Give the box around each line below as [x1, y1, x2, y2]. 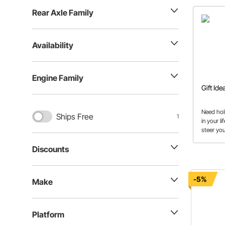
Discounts [32, 144, 69, 154]
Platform [32, 209, 64, 219]
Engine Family [32, 73, 83, 83]
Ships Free [56, 111, 93, 122]
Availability [32, 40, 73, 50]
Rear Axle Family [32, 8, 93, 18]
